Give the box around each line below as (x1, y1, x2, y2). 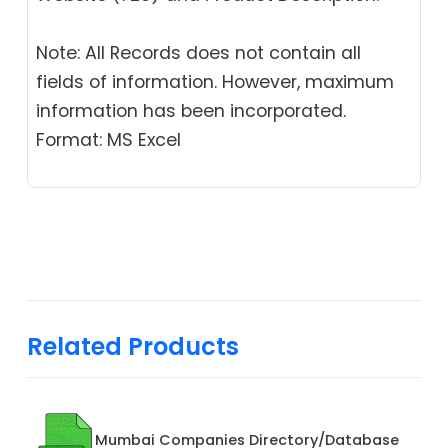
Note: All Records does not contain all (36, 40, 361, 65)
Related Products (27, 329, 239, 363)
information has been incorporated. (36, 98, 346, 123)
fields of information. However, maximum (36, 69, 394, 94)
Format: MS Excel (36, 127, 181, 152)
